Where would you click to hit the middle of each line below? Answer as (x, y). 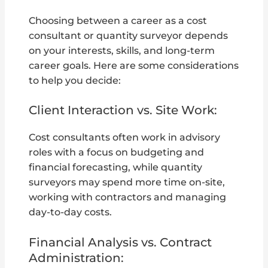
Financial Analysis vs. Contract (121, 243)
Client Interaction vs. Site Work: (123, 110)
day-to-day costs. (71, 212)
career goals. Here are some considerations (134, 65)
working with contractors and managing (128, 197)
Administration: (77, 258)
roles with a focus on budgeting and (117, 153)
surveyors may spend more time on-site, (127, 182)
